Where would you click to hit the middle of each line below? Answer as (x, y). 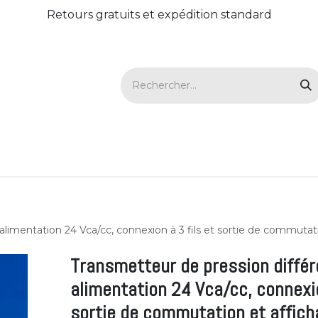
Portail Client (101, 159)
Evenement (202, 159)
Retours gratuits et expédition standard (159, 14)
